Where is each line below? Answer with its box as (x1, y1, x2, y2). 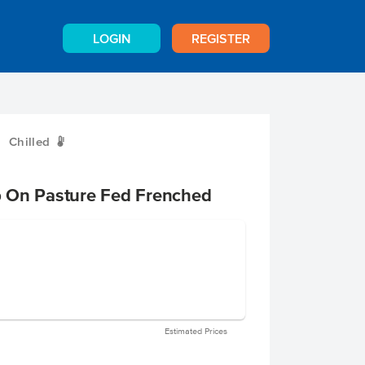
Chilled (8, 134, 51, 148)
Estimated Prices (165, 326, 227, 336)
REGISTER (191, 31, 250, 46)
